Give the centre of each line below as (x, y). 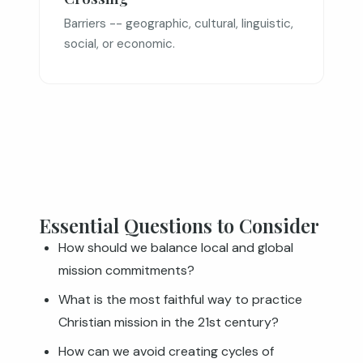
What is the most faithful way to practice (180, 299)
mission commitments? (126, 270)
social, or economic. (120, 44)
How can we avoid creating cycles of (166, 351)
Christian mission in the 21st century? (169, 322)
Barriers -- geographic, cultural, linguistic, (179, 23)
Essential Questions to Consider (179, 225)
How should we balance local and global (176, 248)
